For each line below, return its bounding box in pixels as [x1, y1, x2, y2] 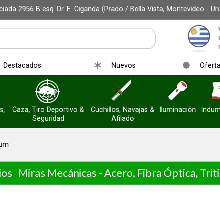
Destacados [3, 61, 41, 70]
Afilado [111, 114, 134, 123]
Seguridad [32, 114, 64, 123]
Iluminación [159, 106, 196, 114]
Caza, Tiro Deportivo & [12, 106, 84, 114]
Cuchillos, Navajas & [91, 106, 154, 114]
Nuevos [111, 61, 136, 70]
